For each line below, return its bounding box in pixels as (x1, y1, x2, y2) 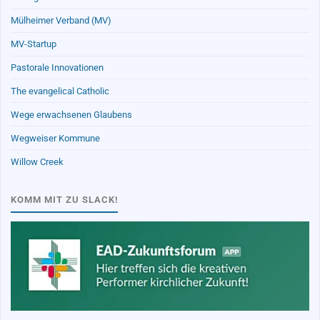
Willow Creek (11, 156, 64, 167)
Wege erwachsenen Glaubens (11, 109, 133, 120)
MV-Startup (11, 39, 57, 50)
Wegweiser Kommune (11, 132, 101, 144)
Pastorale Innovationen (11, 62, 104, 73)
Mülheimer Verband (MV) (11, 15, 112, 26)
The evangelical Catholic (11, 85, 110, 96)
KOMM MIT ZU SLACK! (11, 194, 119, 205)
